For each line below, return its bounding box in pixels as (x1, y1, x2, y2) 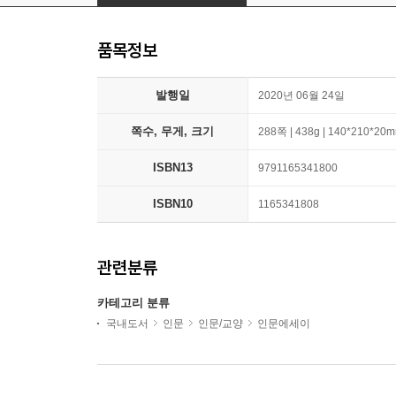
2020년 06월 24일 (258, 89, 345, 103)
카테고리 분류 (97, 296, 170, 310)
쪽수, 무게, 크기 (131, 125, 214, 139)
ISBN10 (152, 197, 193, 211)
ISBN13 (152, 161, 193, 175)
